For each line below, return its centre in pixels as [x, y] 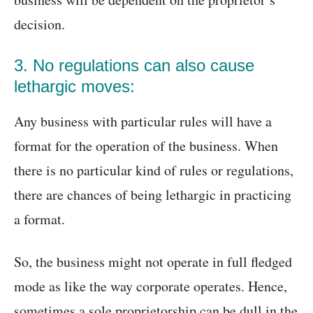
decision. [39, 24]
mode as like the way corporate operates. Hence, [151, 286]
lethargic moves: [74, 87]
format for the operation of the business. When [146, 146]
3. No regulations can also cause [134, 66]
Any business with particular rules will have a [143, 122]
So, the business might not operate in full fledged [153, 262]
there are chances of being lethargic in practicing [153, 195]
